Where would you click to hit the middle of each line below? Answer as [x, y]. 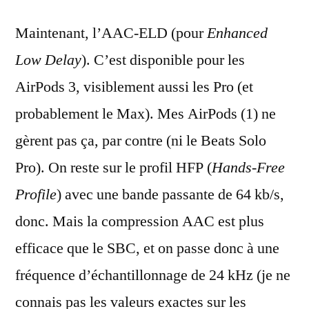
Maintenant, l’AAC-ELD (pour [111, 33]
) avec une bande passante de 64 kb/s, [170, 195]
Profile [36, 195]
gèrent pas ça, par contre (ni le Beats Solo [141, 141]
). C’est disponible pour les [163, 60]
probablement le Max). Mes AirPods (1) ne [146, 114]
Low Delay [48, 60]
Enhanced [237, 33]
